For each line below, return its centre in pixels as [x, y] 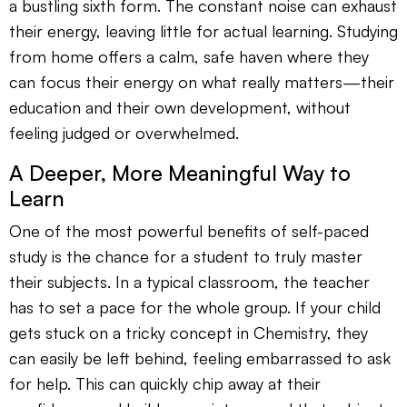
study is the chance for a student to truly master [186, 256]
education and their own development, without [180, 107]
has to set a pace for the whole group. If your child [195, 307]
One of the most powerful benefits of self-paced [189, 230]
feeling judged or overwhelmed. [124, 132]
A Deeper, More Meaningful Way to [180, 172]
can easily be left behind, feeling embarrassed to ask [200, 357]
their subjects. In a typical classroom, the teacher [189, 281]
